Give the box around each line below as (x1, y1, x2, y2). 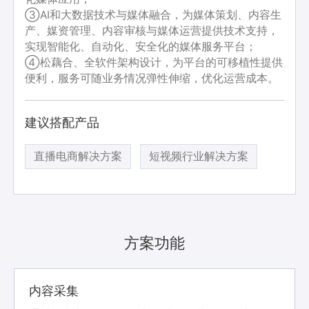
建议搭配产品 (25, 115, 100, 130)
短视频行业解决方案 (149, 150, 248, 163)
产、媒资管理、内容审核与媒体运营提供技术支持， (25, 23, 279, 37)
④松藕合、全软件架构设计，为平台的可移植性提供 (25, 55, 283, 69)
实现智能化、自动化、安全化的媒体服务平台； (25, 39, 257, 53)
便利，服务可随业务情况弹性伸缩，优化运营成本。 (25, 71, 279, 85)
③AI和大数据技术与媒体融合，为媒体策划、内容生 (25, 8, 282, 21)
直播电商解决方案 (34, 150, 123, 163)
